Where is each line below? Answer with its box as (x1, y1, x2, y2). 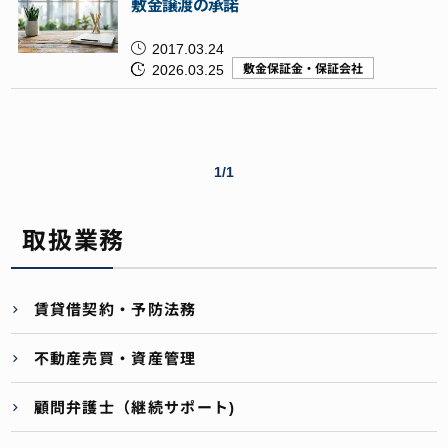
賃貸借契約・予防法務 (33, 298, 197, 319)
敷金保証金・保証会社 (243, 59, 364, 76)
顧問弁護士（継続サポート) (33, 396, 236, 417)
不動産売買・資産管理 (33, 347, 197, 368)
